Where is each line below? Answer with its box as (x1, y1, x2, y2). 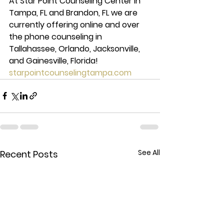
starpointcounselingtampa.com (9, 66, 131, 78)
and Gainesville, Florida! (9, 54, 100, 66)
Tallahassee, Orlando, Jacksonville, (9, 42, 142, 54)
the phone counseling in (9, 30, 104, 42)
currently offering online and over (9, 18, 141, 30)
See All (138, 147, 160, 157)
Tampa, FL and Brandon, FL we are (9, 6, 139, 18)
